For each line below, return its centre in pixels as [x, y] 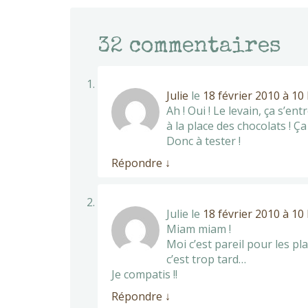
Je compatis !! [144, 274]
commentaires [202, 47]
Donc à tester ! [203, 141]
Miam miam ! [199, 229]
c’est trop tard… [206, 259]
